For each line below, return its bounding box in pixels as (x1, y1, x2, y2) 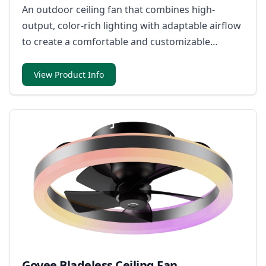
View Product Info (34, 69, 104, 81)
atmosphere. (22, 51, 80, 65)
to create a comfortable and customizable (22, 35, 210, 49)
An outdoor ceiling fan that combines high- (22, 3, 215, 17)
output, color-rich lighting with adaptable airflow (22, 19, 241, 33)
